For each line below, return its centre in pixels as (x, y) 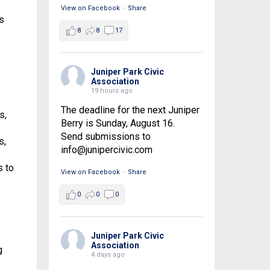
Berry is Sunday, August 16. (118, 124)
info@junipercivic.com (106, 150)
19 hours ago (111, 91)
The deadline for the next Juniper (130, 110)
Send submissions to (105, 137)
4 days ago (108, 255)
